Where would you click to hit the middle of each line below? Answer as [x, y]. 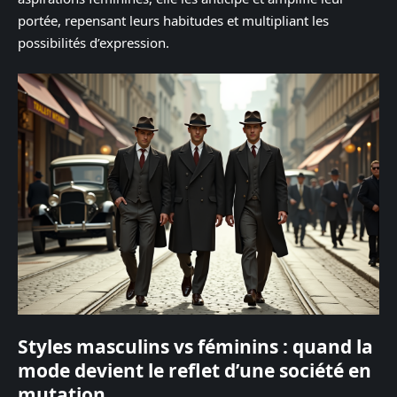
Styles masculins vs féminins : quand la [195, 346]
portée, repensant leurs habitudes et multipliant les [173, 20]
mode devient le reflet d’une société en [195, 370]
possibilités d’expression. [93, 42]
